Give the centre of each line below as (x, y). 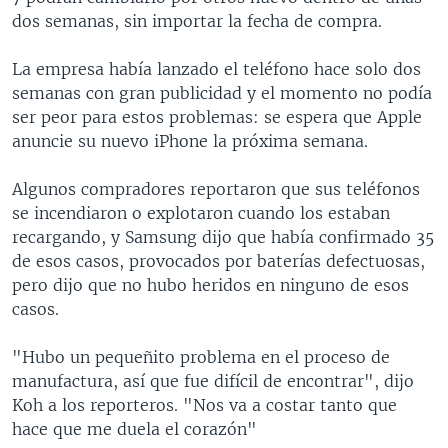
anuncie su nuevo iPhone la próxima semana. (190, 140)
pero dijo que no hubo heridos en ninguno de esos (210, 284)
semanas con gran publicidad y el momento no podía (222, 92)
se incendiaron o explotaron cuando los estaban (201, 212)
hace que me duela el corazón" (134, 428)
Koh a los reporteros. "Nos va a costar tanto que (204, 404)
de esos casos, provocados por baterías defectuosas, (218, 260)
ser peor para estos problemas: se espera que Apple (217, 116)
